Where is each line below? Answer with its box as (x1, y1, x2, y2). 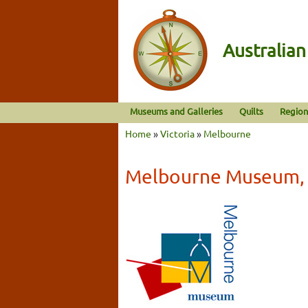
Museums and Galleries (130, 105, 223, 117)
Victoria (160, 126, 195, 140)
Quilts (239, 105, 264, 117)
